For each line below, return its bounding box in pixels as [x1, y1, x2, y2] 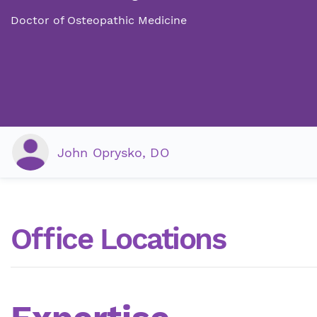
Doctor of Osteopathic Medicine [11, 13, 187, 27]
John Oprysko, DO [57, 144, 169, 160]
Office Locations [11, 221, 225, 257]
